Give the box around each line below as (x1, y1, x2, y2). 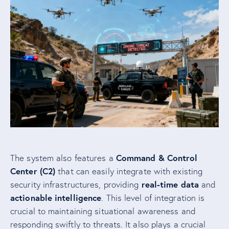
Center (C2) (10, 165, 56, 177)
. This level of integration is (101, 192, 205, 203)
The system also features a (10, 152, 116, 164)
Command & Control (116, 152, 198, 164)
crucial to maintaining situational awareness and (10, 205, 196, 217)
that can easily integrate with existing (55, 166, 203, 177)
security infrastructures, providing (10, 179, 142, 190)
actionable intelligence (10, 192, 102, 204)
